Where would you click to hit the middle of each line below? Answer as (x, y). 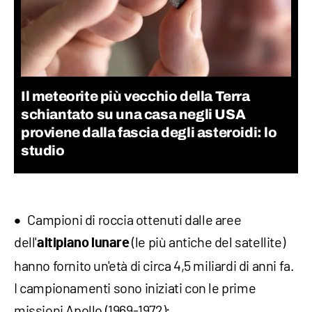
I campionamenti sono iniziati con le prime (135, 287)
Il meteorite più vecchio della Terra (135, 96)
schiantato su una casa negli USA (133, 114)
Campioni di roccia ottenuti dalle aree (134, 219)
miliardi (216, 265)
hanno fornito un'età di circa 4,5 (104, 265)
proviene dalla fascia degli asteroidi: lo (149, 132)
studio (43, 150)
